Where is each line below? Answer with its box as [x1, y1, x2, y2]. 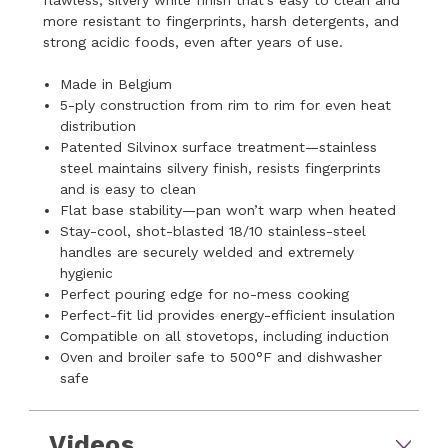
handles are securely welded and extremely [59, 243, 354, 260]
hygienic [59, 264, 118, 281]
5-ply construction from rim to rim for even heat [59, 96, 391, 113]
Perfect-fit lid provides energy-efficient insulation [59, 306, 400, 323]
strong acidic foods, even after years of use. [43, 33, 344, 50]
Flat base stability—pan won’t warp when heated [59, 201, 401, 218]
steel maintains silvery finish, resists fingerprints [59, 159, 381, 176]
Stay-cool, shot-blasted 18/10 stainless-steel [59, 222, 366, 239]
